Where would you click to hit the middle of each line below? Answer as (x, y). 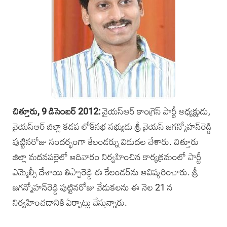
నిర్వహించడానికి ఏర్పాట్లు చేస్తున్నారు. (70, 203)
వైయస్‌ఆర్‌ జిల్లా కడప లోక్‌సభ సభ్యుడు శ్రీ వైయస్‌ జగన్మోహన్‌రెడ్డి (112, 127)
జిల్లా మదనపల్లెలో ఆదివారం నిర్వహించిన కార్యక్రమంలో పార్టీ (107, 157)
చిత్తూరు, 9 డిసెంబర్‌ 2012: (56, 111)
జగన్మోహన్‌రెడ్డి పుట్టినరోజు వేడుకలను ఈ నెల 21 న (93, 187)
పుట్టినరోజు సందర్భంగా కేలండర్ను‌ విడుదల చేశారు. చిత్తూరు (106, 142)
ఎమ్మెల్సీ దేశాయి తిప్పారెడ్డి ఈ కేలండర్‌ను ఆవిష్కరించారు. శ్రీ (105, 172)
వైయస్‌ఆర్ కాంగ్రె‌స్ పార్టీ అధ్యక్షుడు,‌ (155, 111)
